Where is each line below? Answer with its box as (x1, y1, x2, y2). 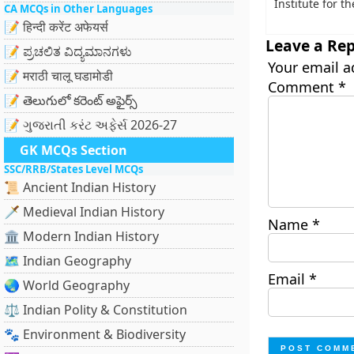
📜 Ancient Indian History (4, 179, 156, 196)
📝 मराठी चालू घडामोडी (4, 67, 113, 85)
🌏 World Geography (4, 277, 130, 294)
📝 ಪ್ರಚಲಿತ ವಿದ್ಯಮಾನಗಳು (4, 43, 132, 60)
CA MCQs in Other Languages (4, 2, 153, 16)
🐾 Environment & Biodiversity (4, 326, 186, 343)
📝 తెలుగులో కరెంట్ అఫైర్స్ (4, 92, 137, 109)
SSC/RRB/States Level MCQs (4, 162, 143, 176)
